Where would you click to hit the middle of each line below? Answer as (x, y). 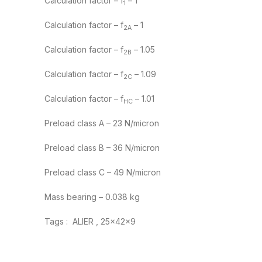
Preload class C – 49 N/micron (103, 173)
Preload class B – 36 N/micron (102, 148)
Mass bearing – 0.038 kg (92, 197)
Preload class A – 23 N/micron (102, 123)
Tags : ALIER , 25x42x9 (90, 222)
